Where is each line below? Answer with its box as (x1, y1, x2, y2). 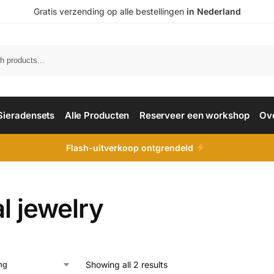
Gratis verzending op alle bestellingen (33, 6, 187, 17)
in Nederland (186, 6, 241, 17)
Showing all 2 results (85, 259, 168, 270)
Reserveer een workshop (139, 109, 250, 121)
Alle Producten (64, 109, 130, 121)
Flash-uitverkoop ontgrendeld (66, 143, 196, 153)
